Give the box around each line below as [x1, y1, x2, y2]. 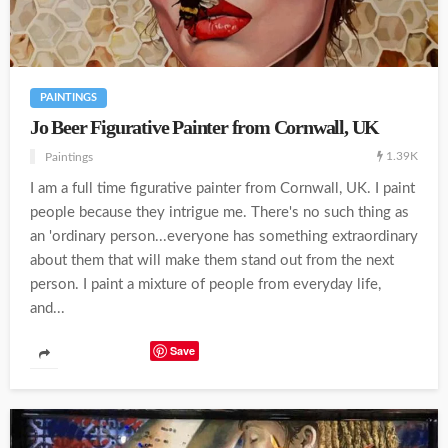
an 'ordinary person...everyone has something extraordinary [30, 229, 418, 245]
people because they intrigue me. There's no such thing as [30, 205, 409, 221]
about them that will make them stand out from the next [30, 253, 394, 269]
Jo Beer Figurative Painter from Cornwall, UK [30, 117, 380, 139]
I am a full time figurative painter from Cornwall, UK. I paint [30, 181, 415, 197]
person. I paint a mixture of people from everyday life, [30, 277, 381, 293]
